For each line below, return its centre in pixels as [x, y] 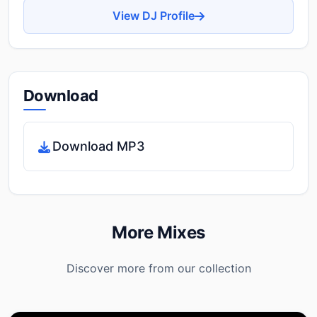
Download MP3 [99, 146]
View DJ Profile [154, 16]
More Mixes [158, 232]
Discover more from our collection [158, 268]
